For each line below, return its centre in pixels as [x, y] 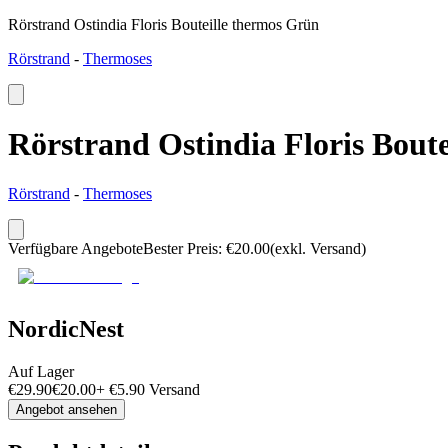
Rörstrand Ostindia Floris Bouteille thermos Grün [163, 24]
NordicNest [66, 328]
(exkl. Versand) [318, 248]
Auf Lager [41, 371]
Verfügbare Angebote [75, 248]
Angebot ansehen [66, 409]
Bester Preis [180, 248]
